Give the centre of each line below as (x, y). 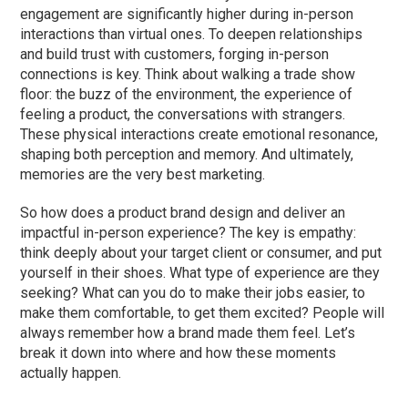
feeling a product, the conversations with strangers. (183, 114)
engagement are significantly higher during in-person (187, 14)
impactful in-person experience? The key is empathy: (189, 232)
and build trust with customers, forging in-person (175, 54)
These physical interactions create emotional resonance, (199, 134)
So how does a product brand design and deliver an (183, 212)
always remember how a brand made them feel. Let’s (188, 332)
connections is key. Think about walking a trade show (188, 74)
